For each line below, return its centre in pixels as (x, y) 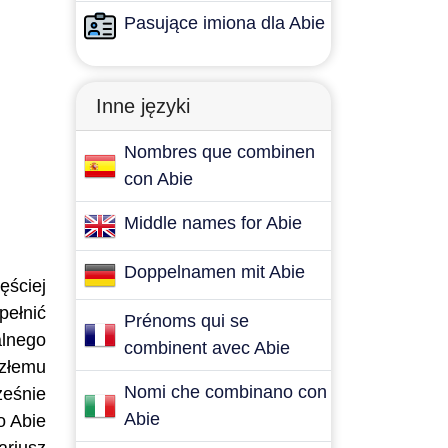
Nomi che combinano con (225, 392)
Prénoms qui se (186, 321)
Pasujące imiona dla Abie (224, 23)
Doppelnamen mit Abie (214, 272)
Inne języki (143, 106)
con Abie (158, 179)
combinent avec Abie (207, 348)
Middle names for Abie (213, 223)
